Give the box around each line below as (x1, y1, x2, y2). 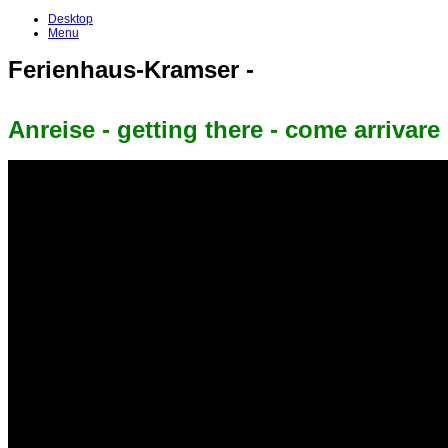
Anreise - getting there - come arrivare (8, 116, 440, 144)
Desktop (48, 12, 93, 26)
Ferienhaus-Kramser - (8, 56, 254, 84)
